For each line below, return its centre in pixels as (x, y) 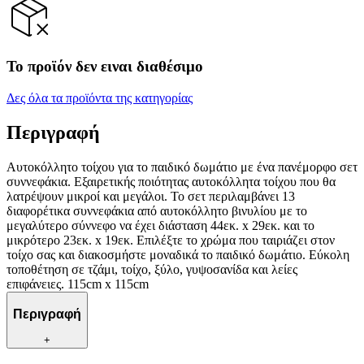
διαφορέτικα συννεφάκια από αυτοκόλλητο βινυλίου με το (157, 210)
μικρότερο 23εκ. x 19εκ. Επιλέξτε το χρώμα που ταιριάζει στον (171, 240)
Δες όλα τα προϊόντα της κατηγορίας (100, 98)
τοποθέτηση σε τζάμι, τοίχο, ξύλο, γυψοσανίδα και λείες (152, 269)
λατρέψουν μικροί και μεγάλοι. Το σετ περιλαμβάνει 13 (151, 196)
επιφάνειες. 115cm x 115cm (78, 284)
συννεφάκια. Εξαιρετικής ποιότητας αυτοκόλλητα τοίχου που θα (171, 181)
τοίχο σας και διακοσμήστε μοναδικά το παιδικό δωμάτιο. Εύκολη (178, 254)
